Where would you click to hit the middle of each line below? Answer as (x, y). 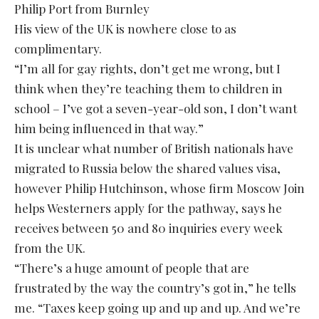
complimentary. (58, 49)
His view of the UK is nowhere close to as (125, 29)
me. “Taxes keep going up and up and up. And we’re (157, 308)
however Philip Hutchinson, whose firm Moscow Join (159, 188)
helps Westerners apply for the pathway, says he (148, 208)
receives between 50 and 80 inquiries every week (148, 228)
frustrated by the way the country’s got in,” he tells (155, 288)
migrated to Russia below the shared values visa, (147, 168)
